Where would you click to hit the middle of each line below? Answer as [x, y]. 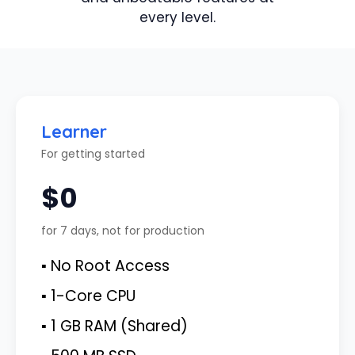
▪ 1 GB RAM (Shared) [115, 326]
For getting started [93, 153]
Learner [74, 131]
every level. [177, 18]
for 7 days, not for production [123, 230]
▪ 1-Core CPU [88, 296]
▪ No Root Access [105, 265]
